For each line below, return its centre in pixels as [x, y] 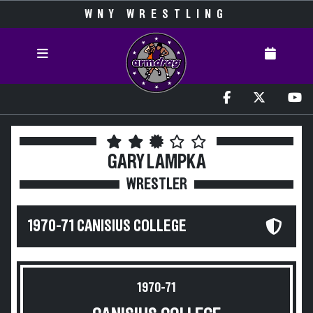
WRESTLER [156, 184]
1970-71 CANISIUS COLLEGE [107, 226]
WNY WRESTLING [156, 15]
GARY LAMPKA [156, 162]
